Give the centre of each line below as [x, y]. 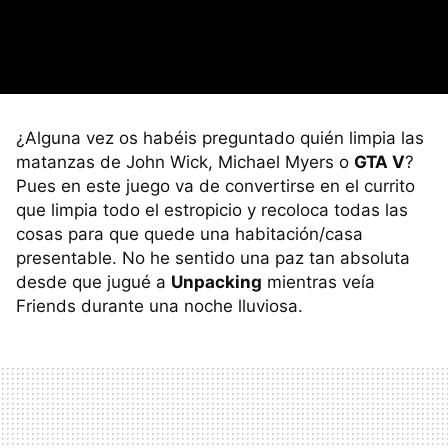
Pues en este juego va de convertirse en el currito [215, 185]
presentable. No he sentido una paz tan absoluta [213, 257]
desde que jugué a [93, 281]
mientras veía [318, 281]
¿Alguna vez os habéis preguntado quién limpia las [220, 137]
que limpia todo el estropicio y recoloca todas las [212, 209]
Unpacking [216, 281]
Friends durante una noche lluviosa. [159, 305]
